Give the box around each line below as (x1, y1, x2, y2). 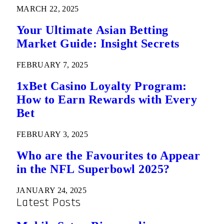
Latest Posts (16, 194, 81, 210)
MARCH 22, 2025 (16, 4, 79, 13)
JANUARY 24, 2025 (16, 185, 87, 194)
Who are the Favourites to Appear (16, 148, 200, 162)
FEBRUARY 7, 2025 (16, 60, 88, 69)
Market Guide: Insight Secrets (16, 37, 179, 50)
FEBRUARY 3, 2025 (16, 129, 88, 138)
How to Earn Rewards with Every (16, 92, 197, 106)
